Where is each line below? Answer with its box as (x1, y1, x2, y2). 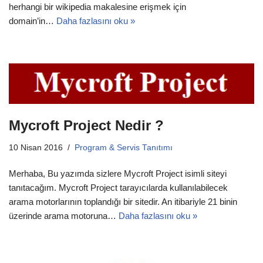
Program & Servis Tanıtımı (75, 143, 173, 152)
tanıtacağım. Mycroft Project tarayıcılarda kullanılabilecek (9, 182, 228, 193)
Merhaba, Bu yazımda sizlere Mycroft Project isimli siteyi (9, 168, 227, 178)
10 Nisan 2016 (9, 143, 63, 152)
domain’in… (9, 16, 56, 26)
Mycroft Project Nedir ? (9, 117, 164, 133)
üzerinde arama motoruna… (9, 210, 119, 221)
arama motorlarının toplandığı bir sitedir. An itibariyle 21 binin (9, 196, 237, 207)
